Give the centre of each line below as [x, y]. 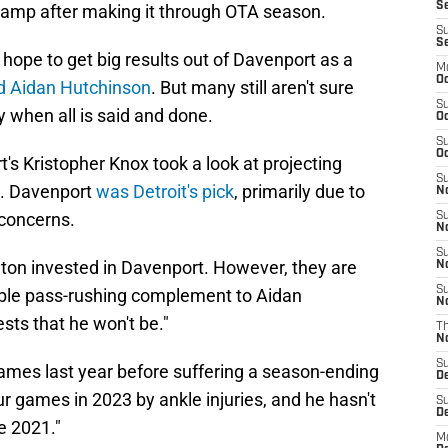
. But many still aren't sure [252, 88]
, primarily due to [299, 192]
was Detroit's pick [165, 192]
